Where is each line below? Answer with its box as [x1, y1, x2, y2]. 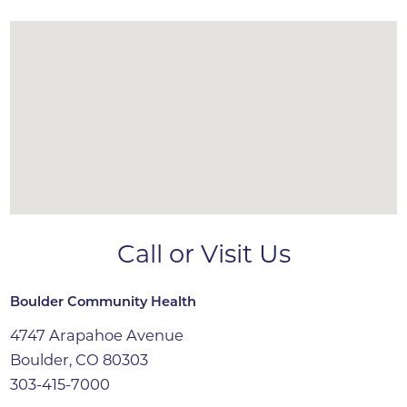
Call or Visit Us [116, 239, 291, 269]
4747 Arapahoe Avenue [10, 325, 184, 344]
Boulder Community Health [10, 293, 197, 311]
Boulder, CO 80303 [10, 350, 149, 369]
